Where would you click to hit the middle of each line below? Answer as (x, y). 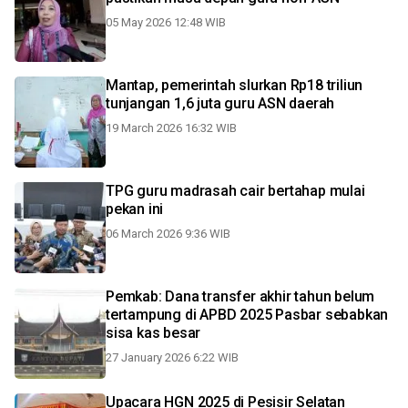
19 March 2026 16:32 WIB (171, 128)
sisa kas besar (153, 333)
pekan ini (135, 209)
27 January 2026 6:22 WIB (172, 357)
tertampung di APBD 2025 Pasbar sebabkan (247, 315)
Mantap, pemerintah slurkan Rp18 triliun (235, 85)
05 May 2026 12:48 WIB (166, 22)
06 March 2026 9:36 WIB (168, 234)
